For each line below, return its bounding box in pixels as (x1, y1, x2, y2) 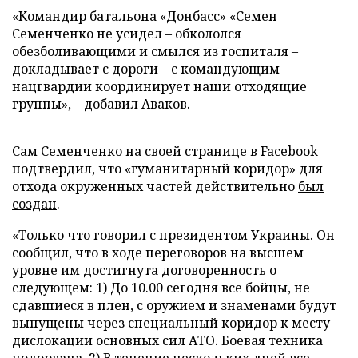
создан (12, 195, 57, 213)
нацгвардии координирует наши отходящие (12, 78, 307, 95)
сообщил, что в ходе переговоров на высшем (12, 244, 304, 261)
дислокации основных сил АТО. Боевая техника (12, 332, 323, 349)
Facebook (261, 142, 318, 160)
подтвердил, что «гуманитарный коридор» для (12, 160, 323, 177)
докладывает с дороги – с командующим (12, 60, 280, 78)
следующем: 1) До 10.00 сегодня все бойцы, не (12, 279, 310, 296)
